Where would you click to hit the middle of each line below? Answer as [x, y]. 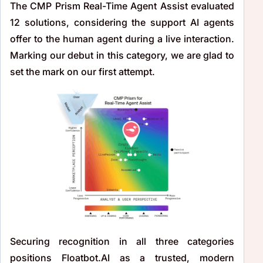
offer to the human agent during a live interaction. [122, 39]
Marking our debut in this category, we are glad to [122, 55]
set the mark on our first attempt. [82, 72]
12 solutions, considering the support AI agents [122, 23]
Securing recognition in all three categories [122, 242]
